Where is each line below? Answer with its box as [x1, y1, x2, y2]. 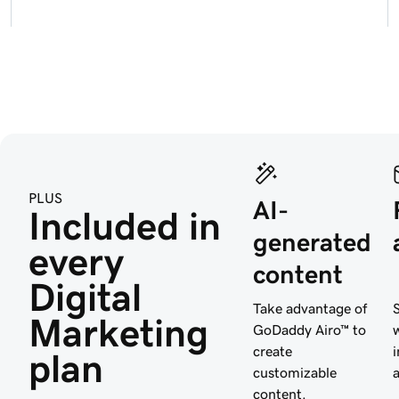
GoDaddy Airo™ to [253, 322, 366, 337]
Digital [28, 277, 151, 317]
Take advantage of [253, 300, 367, 315]
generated [253, 229, 371, 255]
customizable [253, 364, 337, 379]
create [253, 343, 292, 358]
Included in [28, 206, 231, 246]
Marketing [28, 313, 218, 353]
